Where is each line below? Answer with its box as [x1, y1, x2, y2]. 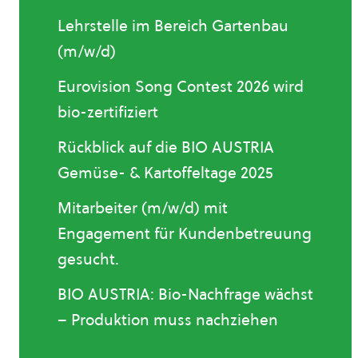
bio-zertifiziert [58, 101, 158, 122]
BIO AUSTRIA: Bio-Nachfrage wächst [58, 284, 313, 304]
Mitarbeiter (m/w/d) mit [58, 197, 228, 218]
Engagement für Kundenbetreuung [58, 223, 312, 244]
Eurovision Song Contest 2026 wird [58, 76, 304, 97]
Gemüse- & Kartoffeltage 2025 [58, 162, 273, 183]
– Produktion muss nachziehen [58, 309, 278, 330]
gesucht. [58, 249, 119, 269]
